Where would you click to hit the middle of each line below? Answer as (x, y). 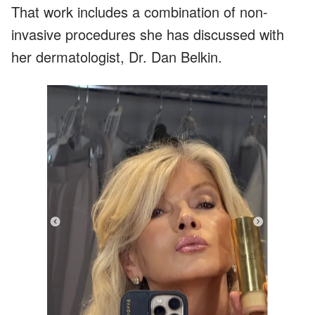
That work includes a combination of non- (140, 12)
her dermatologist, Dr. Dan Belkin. (117, 57)
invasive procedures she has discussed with (148, 34)
